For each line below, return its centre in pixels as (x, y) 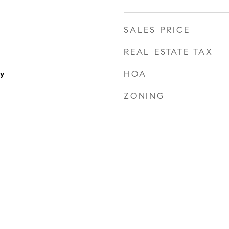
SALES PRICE (157, 30)
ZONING (144, 96)
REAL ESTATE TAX (168, 52)
